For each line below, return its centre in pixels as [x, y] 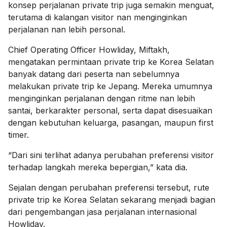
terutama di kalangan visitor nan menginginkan [98, 17]
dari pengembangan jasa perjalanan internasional [102, 212]
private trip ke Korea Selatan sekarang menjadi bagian [112, 199]
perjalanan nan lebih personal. [67, 29]
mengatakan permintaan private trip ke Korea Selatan [111, 62]
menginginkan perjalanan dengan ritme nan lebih [102, 98]
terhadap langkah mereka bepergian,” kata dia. [98, 167]
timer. [18, 135]
